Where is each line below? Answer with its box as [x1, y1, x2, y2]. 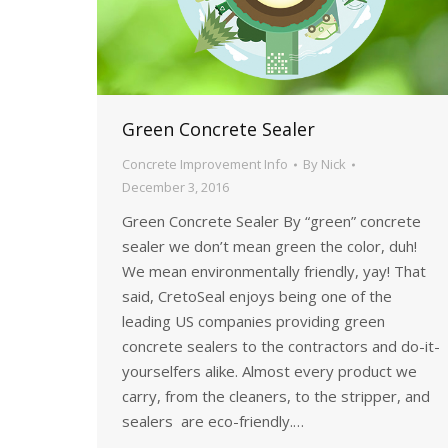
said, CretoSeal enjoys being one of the [122, 286, 392, 306]
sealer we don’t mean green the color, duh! [122, 236, 417, 256]
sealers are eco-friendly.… [122, 411, 304, 431]
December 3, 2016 [122, 178, 229, 196]
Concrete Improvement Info [122, 155, 288, 173]
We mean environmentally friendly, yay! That [122, 261, 426, 281]
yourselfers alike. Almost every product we [122, 361, 417, 381]
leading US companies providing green [122, 311, 385, 331]
